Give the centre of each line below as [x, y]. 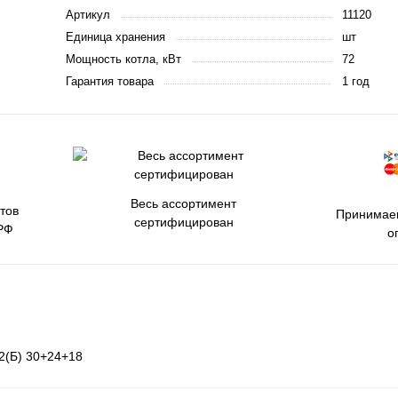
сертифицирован [183, 222]
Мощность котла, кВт [123, 59]
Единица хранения [115, 37]
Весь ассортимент [183, 203]
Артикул [88, 15]
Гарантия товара [110, 81]
